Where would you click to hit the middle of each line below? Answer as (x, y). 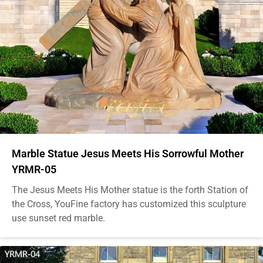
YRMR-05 (34, 169)
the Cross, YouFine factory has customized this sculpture (129, 204)
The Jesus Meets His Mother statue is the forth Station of (130, 190)
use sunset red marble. (58, 218)
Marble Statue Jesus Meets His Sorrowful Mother (128, 153)
